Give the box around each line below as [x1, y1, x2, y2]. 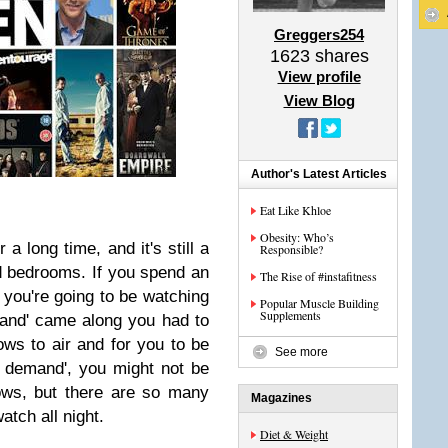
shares [309, 46, 369, 66]
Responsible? [260, 241, 323, 257]
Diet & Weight [260, 426, 328, 442]
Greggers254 [274, 26, 364, 43]
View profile [277, 68, 361, 85]
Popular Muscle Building [260, 295, 379, 311]
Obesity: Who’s [260, 229, 334, 245]
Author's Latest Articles [251, 167, 387, 181]
